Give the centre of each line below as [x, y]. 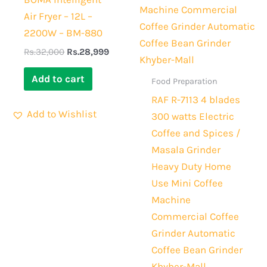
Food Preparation [185, 82]
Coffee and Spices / [196, 133]
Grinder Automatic [194, 233]
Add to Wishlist [62, 114]
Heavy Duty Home [192, 167]
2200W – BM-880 [63, 33]
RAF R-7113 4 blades [196, 100]
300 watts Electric [193, 117]
